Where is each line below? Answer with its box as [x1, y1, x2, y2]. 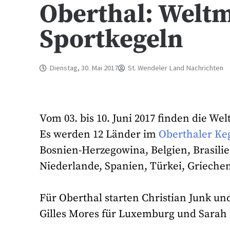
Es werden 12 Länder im [40, 127, 159, 141]
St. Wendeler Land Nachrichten [128, 63, 224, 72]
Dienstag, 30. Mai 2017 [49, 63, 119, 72]
